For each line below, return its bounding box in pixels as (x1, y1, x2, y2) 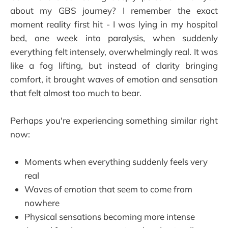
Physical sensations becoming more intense (24, 211, 195, 222)
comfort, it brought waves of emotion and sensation (10, 73, 218, 84)
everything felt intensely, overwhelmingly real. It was (10, 46, 218, 57)
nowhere (24, 197, 60, 208)
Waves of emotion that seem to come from (24, 183, 192, 194)
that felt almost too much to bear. (10, 87, 141, 98)
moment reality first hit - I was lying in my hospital (10, 18, 218, 30)
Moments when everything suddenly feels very (24, 156, 208, 167)
